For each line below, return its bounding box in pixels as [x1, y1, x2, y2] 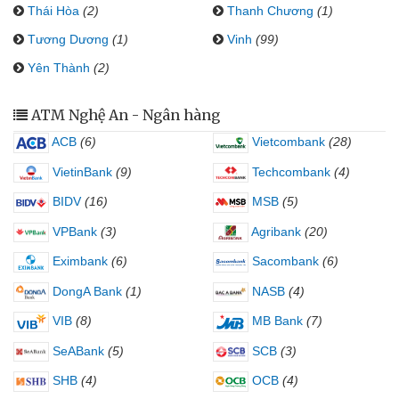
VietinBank [49, 164, 112, 179]
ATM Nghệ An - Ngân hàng [31, 106, 220, 124]
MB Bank [248, 313, 303, 329]
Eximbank [49, 254, 108, 269]
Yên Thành [28, 61, 90, 75]
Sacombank [248, 254, 319, 269]
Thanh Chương [227, 4, 313, 18]
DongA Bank [49, 283, 122, 298]
